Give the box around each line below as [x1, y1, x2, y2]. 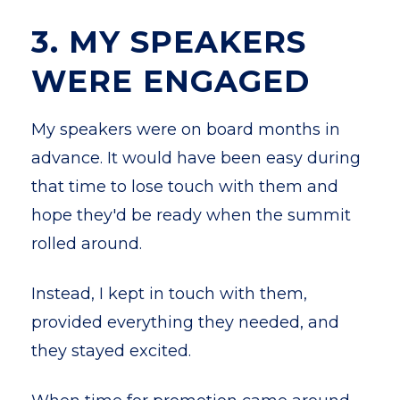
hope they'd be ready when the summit [31, 205, 351, 225]
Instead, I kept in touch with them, [31, 284, 307, 304]
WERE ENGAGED [31, 62, 310, 100]
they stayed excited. [31, 341, 191, 361]
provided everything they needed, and [31, 312, 339, 332]
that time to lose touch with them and [31, 177, 338, 196]
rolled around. [31, 234, 142, 254]
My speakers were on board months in [31, 120, 340, 139]
